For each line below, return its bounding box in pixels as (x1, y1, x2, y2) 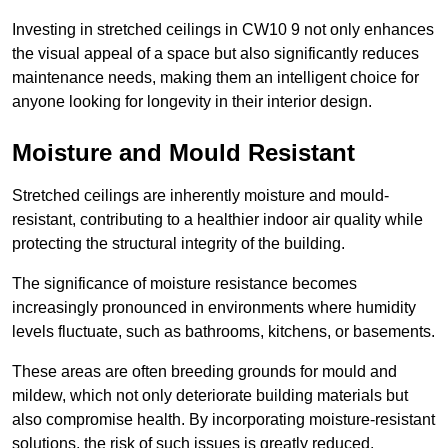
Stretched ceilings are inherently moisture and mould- (12, 186, 389, 204)
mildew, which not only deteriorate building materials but (12, 386, 408, 404)
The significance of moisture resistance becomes (12, 274, 357, 292)
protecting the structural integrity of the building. (12, 234, 345, 252)
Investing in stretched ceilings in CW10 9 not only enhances (12, 20, 434, 38)
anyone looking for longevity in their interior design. (12, 92, 372, 110)
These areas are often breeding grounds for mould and (12, 362, 397, 380)
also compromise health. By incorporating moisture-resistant (12, 410, 435, 428)
